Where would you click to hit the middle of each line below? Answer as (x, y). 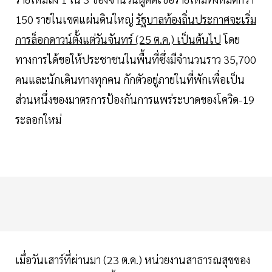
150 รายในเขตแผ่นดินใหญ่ (76, 19)
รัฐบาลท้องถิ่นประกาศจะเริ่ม (196, 19)
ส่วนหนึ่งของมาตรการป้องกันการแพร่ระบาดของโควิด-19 (135, 100)
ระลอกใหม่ (38, 120)
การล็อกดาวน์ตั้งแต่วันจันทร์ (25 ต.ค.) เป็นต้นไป (118, 39)
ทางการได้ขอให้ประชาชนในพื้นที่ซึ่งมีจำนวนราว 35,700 (136, 59)
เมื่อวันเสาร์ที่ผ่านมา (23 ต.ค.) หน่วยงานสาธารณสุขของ (133, 260)
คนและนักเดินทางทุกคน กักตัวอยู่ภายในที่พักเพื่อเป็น (130, 80)
